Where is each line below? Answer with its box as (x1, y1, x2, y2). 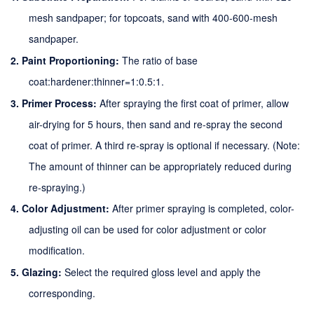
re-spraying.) (29, 179, 86, 194)
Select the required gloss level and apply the (64, 265, 261, 280)
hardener (50, 74, 92, 88)
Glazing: (22, 265, 64, 280)
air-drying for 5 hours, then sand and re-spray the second (29, 116, 283, 131)
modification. (29, 243, 86, 258)
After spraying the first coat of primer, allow (100, 95, 289, 110)
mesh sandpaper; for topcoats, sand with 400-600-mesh (29, 10, 278, 25)
